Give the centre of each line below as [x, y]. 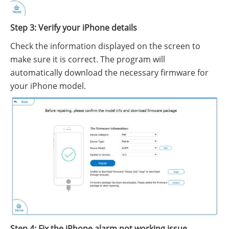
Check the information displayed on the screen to [105, 46]
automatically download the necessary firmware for [109, 73]
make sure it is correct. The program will [88, 60]
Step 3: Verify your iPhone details [74, 28]
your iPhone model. [48, 86]
